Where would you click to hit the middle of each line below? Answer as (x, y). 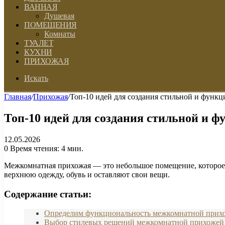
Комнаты (60, 34)
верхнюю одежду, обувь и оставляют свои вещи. (87, 174)
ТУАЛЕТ (39, 43)
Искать (36, 78)
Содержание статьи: (48, 194)
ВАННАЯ (41, 7)
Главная (18, 97)
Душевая (59, 16)
